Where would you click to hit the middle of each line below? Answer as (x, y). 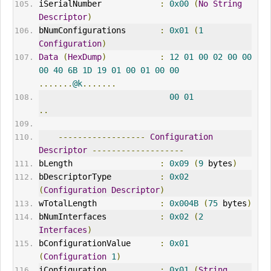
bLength (99, 164)
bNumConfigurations (99, 31)
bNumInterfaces (99, 217)
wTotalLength (99, 204)
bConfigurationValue (99, 243)
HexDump (84, 57)
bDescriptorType (99, 177)
